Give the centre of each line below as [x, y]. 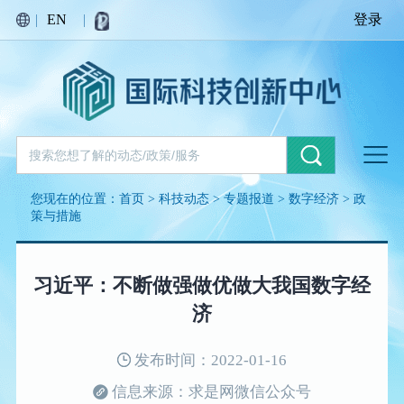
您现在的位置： [75, 198]
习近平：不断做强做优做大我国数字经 [202, 286]
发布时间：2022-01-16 [208, 361]
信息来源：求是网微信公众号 [209, 392]
